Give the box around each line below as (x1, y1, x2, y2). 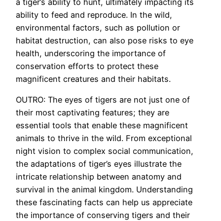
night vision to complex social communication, (16, 146, 193, 156)
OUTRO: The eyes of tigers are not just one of (16, 95, 190, 105)
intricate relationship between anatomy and (16, 172, 182, 182)
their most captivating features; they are (16, 108, 169, 118)
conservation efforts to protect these (16, 61, 158, 71)
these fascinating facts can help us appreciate (16, 197, 192, 208)
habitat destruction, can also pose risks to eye (16, 35, 193, 45)
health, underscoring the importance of (16, 48, 166, 58)
